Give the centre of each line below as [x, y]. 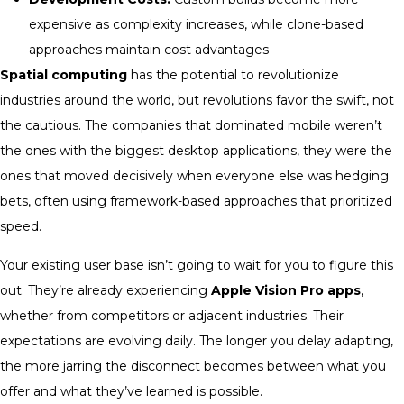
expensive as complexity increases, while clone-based [196, 25]
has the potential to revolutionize [233, 75]
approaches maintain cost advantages [149, 50]
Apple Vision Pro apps [286, 290]
